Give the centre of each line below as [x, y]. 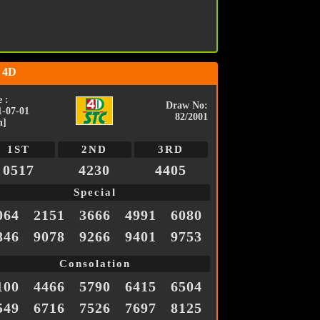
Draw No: [186, 106]
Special [95, 192]
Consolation [95, 264]
